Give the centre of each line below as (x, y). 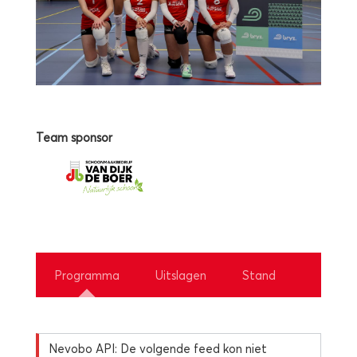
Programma (86, 275)
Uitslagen (180, 275)
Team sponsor (74, 137)
